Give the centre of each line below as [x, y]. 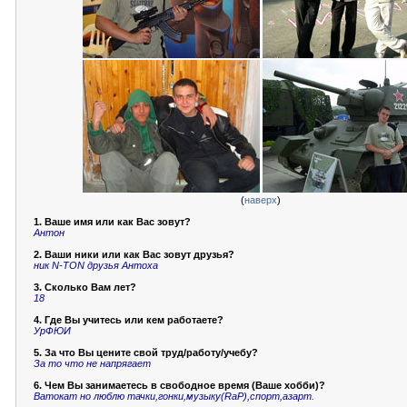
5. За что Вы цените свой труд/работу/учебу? [146, 352]
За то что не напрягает [92, 363]
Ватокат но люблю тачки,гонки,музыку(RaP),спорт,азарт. [174, 396]
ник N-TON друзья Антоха [96, 265]
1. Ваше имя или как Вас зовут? [112, 222]
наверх [261, 200]
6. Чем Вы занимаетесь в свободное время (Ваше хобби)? [179, 385]
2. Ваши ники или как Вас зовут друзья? [134, 254]
